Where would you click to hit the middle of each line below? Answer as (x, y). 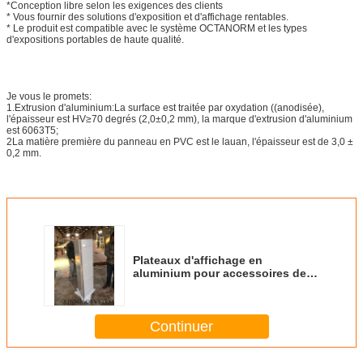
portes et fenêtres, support (207, 286)
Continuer (181, 326)
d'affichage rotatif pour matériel (220, 299)
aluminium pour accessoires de (220, 273)
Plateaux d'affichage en (198, 261)
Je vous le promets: (49, 97)
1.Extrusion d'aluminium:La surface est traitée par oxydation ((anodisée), (165, 108)
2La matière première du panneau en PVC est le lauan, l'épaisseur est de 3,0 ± (180, 142)
